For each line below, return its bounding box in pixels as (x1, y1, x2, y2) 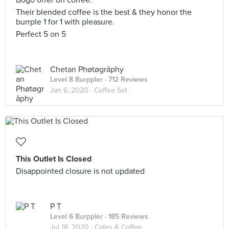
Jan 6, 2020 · (50, 86, 94, 95)
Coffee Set (94, 86, 127, 95)
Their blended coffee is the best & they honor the (16, 7, 192, 17)
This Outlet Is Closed (16, 154, 91, 164)
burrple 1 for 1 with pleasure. (16, 17, 114, 27)
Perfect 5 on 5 (16, 29, 66, 39)
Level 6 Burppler (50, 212, 103, 221)
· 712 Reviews (103, 75, 148, 84)
